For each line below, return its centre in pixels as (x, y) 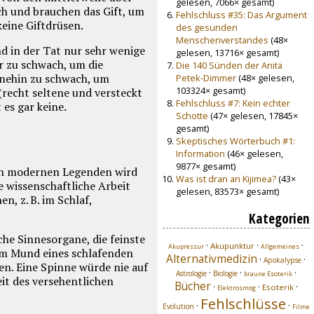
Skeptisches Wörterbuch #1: (235, 141)
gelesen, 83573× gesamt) (227, 191)
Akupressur (186, 247)
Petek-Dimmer (206, 77)
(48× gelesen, (265, 77)
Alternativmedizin (212, 259)
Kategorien (279, 218)
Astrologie (191, 274)
